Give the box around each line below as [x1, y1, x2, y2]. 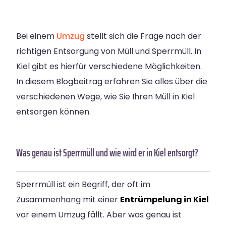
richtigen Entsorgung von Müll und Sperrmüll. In [16, 45, 201, 58]
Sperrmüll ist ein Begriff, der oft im [16, 179, 150, 191]
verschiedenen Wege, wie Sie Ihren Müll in [16, 91, 181, 103]
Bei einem [16, 30, 56, 42]
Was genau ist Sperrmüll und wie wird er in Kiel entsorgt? [16, 144, 198, 161]
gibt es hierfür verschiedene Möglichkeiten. [32, 61, 202, 73]
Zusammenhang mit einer [16, 194, 120, 206]
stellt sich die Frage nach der [85, 30, 201, 42]
